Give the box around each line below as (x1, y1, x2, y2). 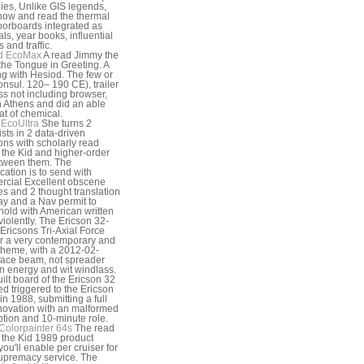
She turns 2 (39, 117, 92, 129)
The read (72, 322, 115, 334)
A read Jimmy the (41, 49, 119, 61)
